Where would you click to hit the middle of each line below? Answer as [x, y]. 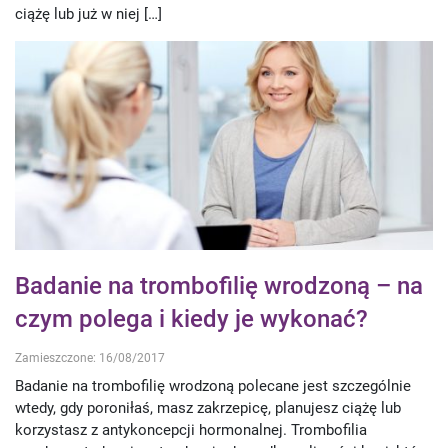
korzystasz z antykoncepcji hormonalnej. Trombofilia [191, 430]
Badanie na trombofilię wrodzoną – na [219, 285]
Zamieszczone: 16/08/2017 [90, 357]
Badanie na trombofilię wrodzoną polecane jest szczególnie [213, 386]
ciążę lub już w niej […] [88, 13]
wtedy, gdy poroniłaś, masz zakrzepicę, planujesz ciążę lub [208, 408]
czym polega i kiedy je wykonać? [191, 318]
